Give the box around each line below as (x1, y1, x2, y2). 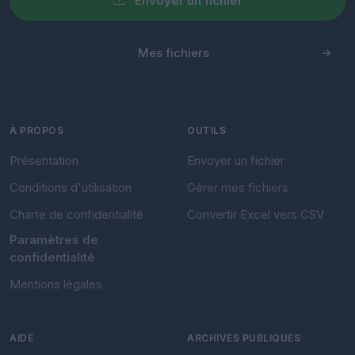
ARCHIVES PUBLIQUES (187, 331, 300, 344)
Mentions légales (10, 276, 102, 292)
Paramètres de (10, 231, 98, 247)
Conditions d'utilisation (10, 179, 132, 195)
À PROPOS (10, 124, 63, 136)
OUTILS (187, 124, 226, 136)
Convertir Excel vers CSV (187, 206, 324, 222)
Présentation (10, 152, 78, 168)
